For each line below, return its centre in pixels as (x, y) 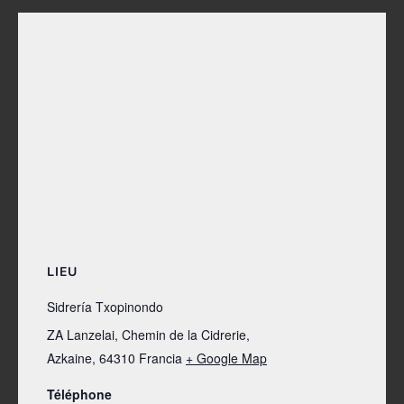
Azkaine (69, 358)
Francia (161, 358)
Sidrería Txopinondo (105, 306)
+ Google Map (226, 358)
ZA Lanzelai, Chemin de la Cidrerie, (148, 334)
